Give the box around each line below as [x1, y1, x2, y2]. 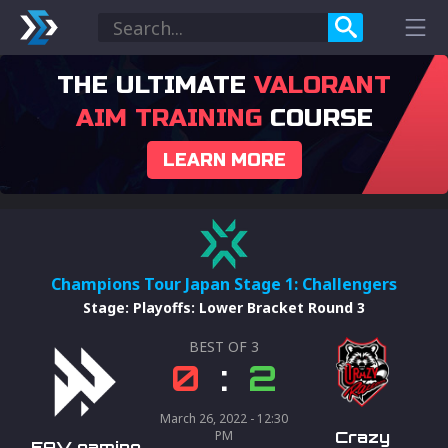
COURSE [261, 103, 373, 133]
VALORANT [254, 70, 391, 100]
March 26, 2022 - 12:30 [160, 410, 288, 427]
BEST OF [189, 337, 251, 356]
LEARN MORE [162, 148, 286, 172]
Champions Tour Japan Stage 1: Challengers [51, 273, 397, 295]
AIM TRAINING [75, 103, 262, 133]
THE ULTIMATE [57, 70, 254, 100]
